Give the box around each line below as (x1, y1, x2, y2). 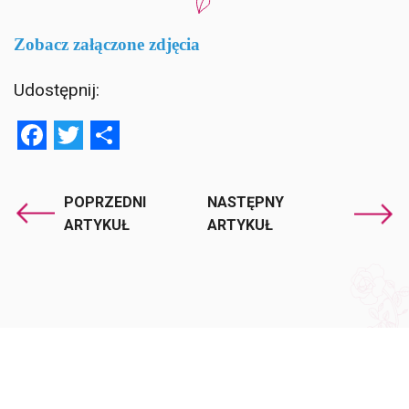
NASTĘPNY (206, 193, 284, 211)
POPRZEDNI (64, 193, 146, 211)
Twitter (83, 118, 168, 152)
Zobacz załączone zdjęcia (14, 34, 200, 54)
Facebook (47, 118, 160, 152)
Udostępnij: (14, 79, 100, 100)
